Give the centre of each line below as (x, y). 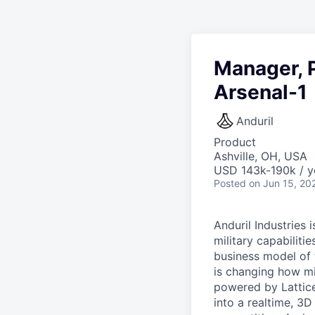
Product (235, 142)
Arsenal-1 (261, 92)
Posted (230, 183)
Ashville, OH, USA (261, 156)
